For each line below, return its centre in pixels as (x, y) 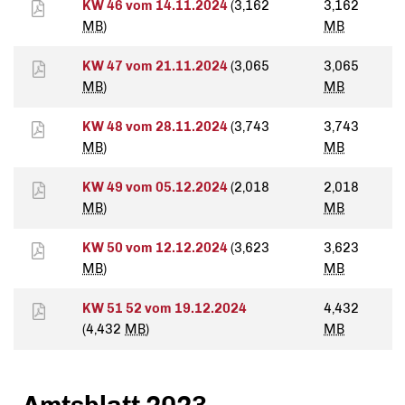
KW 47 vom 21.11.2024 (156, 66)
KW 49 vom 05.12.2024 (156, 188)
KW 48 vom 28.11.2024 (156, 127)
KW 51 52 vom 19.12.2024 (165, 309)
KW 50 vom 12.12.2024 (156, 248)
